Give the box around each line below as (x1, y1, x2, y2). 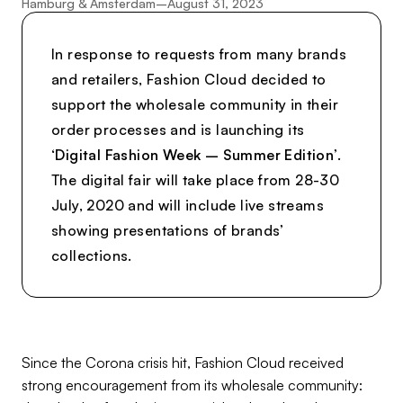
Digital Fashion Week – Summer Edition (55, 145, 335, 164)
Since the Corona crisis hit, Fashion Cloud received (22, 353, 344, 372)
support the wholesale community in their (51, 94, 338, 113)
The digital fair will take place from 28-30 (51, 170, 340, 189)
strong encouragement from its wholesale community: (22, 375, 363, 394)
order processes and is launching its (51, 120, 305, 139)
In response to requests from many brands (51, 44, 346, 63)
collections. (51, 246, 132, 264)
